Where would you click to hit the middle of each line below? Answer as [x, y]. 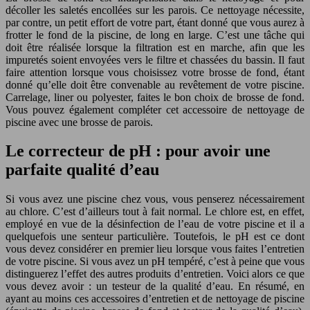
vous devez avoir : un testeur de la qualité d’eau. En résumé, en [155, 286]
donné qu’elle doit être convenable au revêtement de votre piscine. [155, 84]
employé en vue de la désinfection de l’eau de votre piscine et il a [155, 224]
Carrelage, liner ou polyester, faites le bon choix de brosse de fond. [155, 97]
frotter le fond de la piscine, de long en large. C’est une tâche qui [155, 35]
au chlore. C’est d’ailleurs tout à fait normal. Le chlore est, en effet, [155, 212]
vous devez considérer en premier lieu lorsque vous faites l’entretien [155, 249]
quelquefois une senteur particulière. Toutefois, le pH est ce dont [155, 237]
